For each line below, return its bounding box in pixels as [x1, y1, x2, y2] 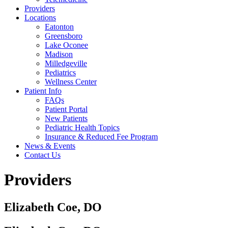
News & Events [24, 141, 75, 150]
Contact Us [24, 150, 61, 159]
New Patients [45, 113, 88, 123]
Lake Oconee [45, 40, 88, 49]
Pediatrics [45, 68, 76, 77]
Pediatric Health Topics [45, 123, 120, 132]
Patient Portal [45, 104, 88, 113]
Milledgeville [45, 59, 87, 68]
